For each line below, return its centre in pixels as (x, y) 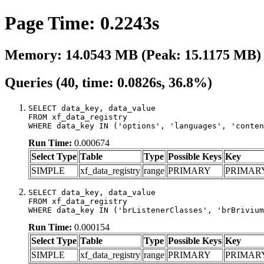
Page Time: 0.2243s (82, 23)
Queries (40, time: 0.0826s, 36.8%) (108, 82)
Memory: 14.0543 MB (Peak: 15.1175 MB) (133, 55)
